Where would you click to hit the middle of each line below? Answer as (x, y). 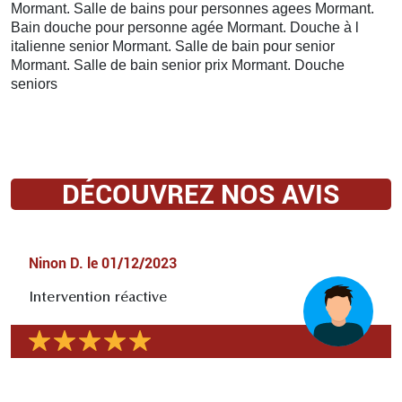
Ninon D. (56, 263)
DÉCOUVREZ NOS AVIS (201, 194)
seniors (34, 83)
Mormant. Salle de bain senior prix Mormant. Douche (178, 65)
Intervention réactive (98, 297)
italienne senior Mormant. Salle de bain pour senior (173, 46)
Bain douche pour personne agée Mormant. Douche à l (185, 27)
